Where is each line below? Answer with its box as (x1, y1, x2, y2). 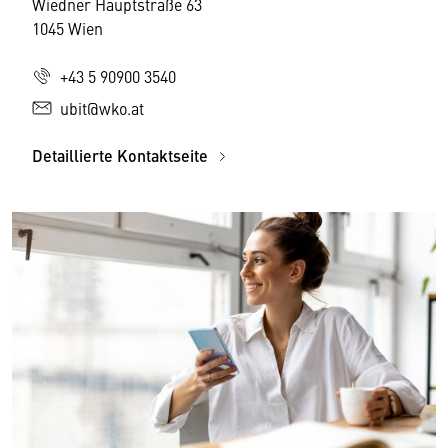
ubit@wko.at (60, 97, 144, 119)
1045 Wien (32, 17, 103, 39)
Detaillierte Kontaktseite (32, 144, 212, 167)
